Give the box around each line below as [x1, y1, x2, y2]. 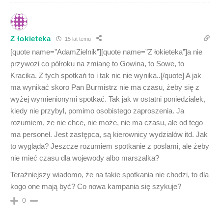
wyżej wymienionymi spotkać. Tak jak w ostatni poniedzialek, [10, 95, 205, 103]
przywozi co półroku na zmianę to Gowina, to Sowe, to [10, 59, 184, 68]
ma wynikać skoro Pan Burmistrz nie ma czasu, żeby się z [10, 83, 199, 91]
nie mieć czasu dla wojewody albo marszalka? [10, 154, 159, 162]
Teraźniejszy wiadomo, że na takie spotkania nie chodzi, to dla [10, 170, 209, 179]
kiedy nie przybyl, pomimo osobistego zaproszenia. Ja [10, 107, 184, 115]
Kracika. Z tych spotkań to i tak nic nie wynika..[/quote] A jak [10, 71, 201, 80]
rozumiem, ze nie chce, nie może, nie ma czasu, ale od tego [10, 118, 203, 127]
